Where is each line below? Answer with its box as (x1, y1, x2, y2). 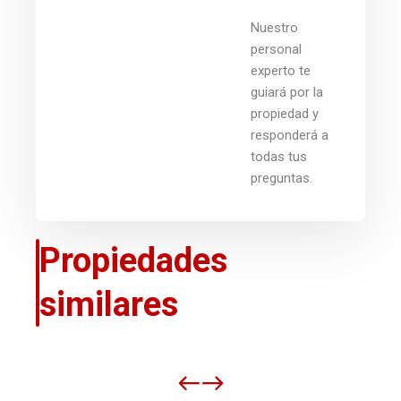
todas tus (251, 148, 307, 165)
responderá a (251, 126, 328, 143)
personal (251, 40, 302, 57)
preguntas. (251, 169, 312, 186)
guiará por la (251, 83, 323, 100)
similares (38, 284, 178, 324)
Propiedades (38, 240, 227, 280)
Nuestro (251, 19, 298, 36)
